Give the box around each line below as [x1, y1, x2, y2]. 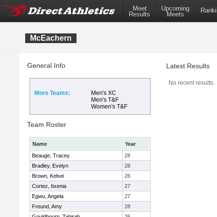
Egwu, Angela [32, 193, 63, 199]
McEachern [30, 34, 72, 42]
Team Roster [27, 121, 66, 128]
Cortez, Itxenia [32, 183, 66, 189]
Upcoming [161, 5, 189, 13]
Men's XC [91, 90, 116, 96]
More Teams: [34, 90, 70, 96]
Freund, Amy [32, 203, 62, 209]
